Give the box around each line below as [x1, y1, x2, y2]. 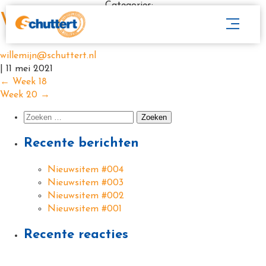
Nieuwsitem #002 [47, 191, 124, 201]
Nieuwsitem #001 [47, 204, 122, 214]
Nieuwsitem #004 [47, 165, 123, 175]
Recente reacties [24, 228, 128, 242]
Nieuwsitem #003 [47, 178, 123, 188]
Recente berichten [24, 137, 139, 151]
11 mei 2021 [6, 64, 53, 74]
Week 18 [9, 77, 47, 87]
